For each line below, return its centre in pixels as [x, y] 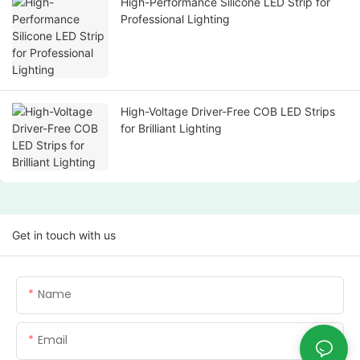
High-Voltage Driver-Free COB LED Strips [228, 112]
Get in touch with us [64, 235]
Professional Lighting [175, 19]
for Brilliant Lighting [171, 129]
